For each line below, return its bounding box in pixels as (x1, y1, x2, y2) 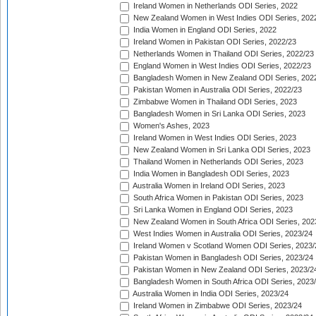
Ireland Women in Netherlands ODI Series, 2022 (131, 1, 298, 11)
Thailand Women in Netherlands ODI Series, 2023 (131, 157, 303, 166)
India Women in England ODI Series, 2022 (131, 25, 276, 35)
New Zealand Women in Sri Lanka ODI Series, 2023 (131, 145, 310, 154)
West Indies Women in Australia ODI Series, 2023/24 (131, 229, 312, 238)
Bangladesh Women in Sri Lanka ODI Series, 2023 (131, 109, 305, 119)
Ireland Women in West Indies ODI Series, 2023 (131, 133, 296, 142)
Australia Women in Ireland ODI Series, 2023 (131, 181, 285, 190)
